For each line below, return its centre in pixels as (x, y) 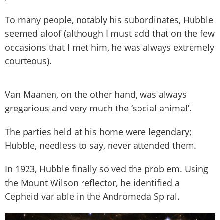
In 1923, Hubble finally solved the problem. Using (107, 169)
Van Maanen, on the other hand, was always (96, 94)
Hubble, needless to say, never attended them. (101, 145)
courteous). (28, 61)
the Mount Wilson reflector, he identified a (92, 182)
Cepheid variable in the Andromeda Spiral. (92, 196)
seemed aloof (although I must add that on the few (110, 33)
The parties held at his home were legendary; (98, 131)
